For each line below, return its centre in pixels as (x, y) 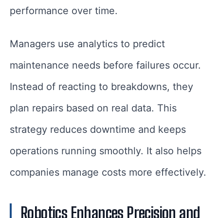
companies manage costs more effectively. (108, 173)
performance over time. (64, 11)
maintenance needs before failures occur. (105, 65)
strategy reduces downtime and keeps (98, 130)
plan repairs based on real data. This (93, 108)
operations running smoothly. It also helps (106, 151)
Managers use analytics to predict (87, 44)
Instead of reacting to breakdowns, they (101, 87)
